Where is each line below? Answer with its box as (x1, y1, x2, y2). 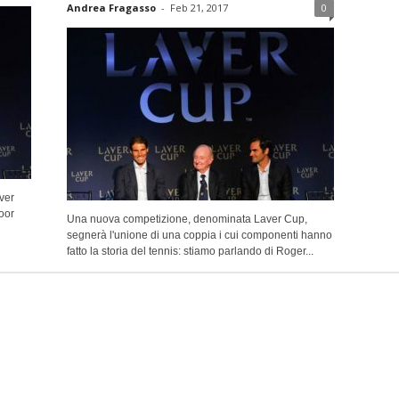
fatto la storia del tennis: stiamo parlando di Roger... (66, 244, 313, 257)
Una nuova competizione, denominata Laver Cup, (66, 212, 307, 225)
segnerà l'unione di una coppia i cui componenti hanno (66, 228, 332, 241)
